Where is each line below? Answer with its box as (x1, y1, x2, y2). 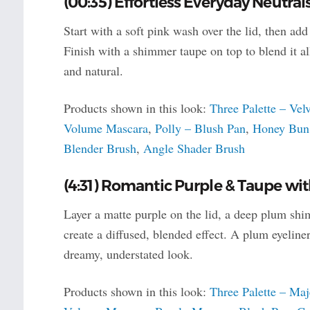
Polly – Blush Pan (154, 119, 246, 136)
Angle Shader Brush (143, 139, 245, 156)
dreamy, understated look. (63, 245, 193, 262)
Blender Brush (63, 139, 136, 156)
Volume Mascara (63, 119, 148, 136)
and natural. (63, 62, 123, 79)
